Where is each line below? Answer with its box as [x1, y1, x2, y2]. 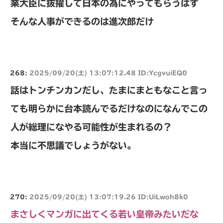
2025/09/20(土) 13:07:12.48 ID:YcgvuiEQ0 [29, 69, 187, 76]
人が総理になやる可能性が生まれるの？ [10, 122, 172, 131]
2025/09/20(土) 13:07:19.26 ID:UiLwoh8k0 [29, 193, 188, 200]
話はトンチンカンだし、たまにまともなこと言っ [10, 85, 208, 95]
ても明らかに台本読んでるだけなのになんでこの [10, 104, 208, 113]
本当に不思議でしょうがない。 [10, 140, 136, 150]
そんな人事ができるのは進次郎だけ [10, 16, 154, 26]
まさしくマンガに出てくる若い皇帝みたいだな [10, 209, 199, 219]
